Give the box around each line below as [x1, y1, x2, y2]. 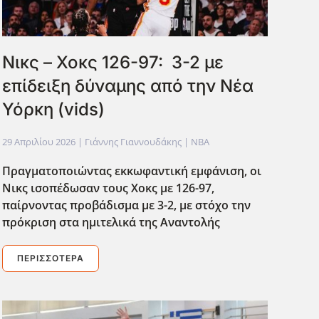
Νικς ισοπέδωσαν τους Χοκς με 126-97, [1, 179, 214, 196]
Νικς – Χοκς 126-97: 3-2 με [1, 51, 224, 73]
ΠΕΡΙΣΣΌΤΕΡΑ [16, 252, 84, 263]
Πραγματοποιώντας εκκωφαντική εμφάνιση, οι [1, 162, 261, 179]
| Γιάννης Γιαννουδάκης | [75, 135, 191, 148]
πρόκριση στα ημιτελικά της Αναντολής [1, 214, 220, 230]
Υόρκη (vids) [1, 98, 105, 120]
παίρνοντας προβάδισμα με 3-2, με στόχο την [1, 197, 251, 213]
